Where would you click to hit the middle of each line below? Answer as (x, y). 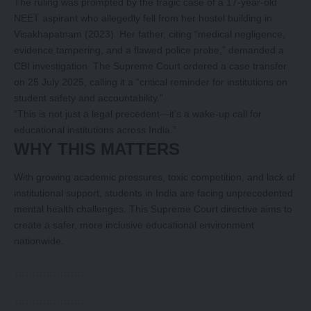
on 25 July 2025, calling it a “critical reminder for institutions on (151, 82)
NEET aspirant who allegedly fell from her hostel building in (143, 18)
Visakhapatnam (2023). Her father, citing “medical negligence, (150, 34)
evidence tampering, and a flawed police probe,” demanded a (149, 50)
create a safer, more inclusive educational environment (134, 225)
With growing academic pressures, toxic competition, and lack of (154, 177)
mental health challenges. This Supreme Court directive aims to (153, 209)
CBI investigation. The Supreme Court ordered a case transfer (150, 66)
